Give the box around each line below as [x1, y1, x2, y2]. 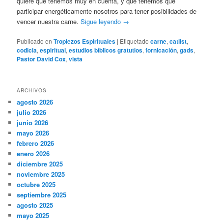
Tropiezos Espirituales [54, 36, 116, 46]
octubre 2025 [17, 179, 56, 189]
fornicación [145, 45, 177, 55]
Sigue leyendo [81, 16, 123, 26]
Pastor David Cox [17, 54, 66, 63]
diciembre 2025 [17, 159, 63, 168]
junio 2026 [17, 117, 49, 127]
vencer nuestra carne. [17, 16, 81, 26]
